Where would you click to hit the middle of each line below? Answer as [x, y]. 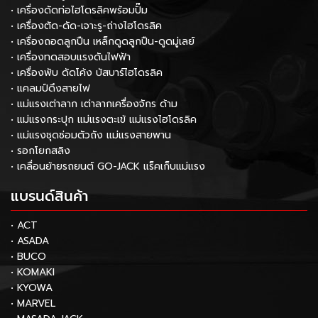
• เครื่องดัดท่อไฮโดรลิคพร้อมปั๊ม [79, 10]
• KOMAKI [33, 272]
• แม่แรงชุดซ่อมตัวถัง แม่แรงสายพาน [91, 135]
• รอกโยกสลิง [40, 151]
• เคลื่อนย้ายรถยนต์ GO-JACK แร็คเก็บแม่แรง [108, 166]
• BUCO [28, 257]
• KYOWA [32, 288]
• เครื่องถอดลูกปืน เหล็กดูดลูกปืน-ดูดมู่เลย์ [103, 42]
